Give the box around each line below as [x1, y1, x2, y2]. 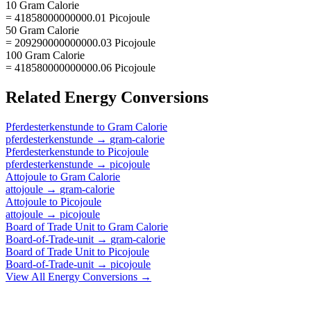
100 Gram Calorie [6, 49, 85, 61]
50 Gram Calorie [6, 24, 79, 36]
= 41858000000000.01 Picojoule [6, 11, 150, 24]
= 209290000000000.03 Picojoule [6, 36, 155, 49]
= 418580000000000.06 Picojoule [6, 61, 155, 74]
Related [6, 87, 65, 106]
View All [6, 270, 48, 283]
